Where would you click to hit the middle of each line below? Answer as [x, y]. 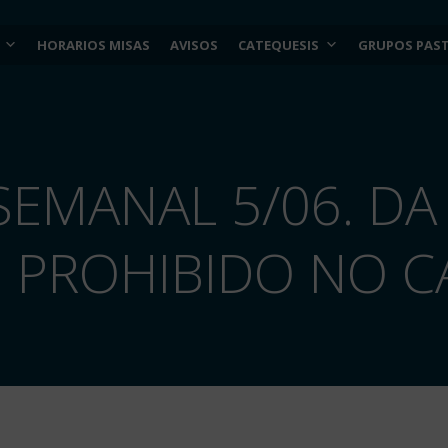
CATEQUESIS [278, 45]
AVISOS [194, 45]
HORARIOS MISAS [93, 45]
